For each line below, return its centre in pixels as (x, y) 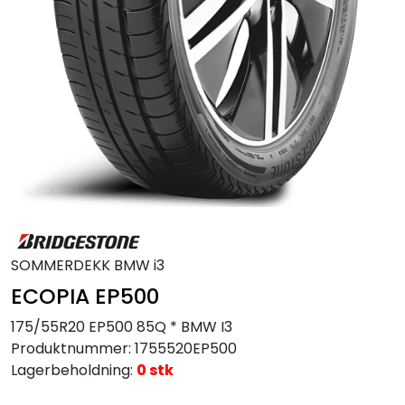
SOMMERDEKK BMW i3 (88, 265)
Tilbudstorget (66, 67)
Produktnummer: (71, 348)
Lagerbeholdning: (72, 370)
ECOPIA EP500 (85, 296)
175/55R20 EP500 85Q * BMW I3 (122, 327)
